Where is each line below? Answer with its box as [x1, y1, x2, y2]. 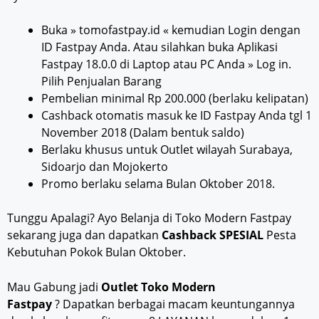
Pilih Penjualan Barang [41, 73, 162, 89]
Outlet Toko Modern [101, 278, 216, 295]
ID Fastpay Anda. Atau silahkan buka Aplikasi [41, 38, 278, 55]
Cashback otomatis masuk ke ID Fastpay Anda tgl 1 [41, 107, 312, 123]
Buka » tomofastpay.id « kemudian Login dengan [41, 21, 300, 38]
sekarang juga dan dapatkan [7, 226, 162, 243]
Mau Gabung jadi [7, 278, 101, 295]
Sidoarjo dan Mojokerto [41, 158, 168, 174]
